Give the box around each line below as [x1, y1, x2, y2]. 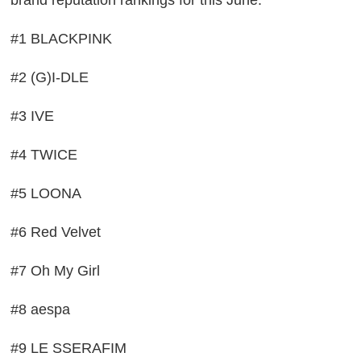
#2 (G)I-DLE [10, 69, 89, 86]
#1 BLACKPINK [10, 31, 113, 48]
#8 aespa [10, 301, 71, 318]
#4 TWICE [10, 147, 78, 164]
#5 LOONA [10, 185, 82, 202]
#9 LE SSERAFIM [10, 340, 127, 357]
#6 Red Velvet [10, 224, 102, 241]
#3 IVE [10, 108, 55, 125]
